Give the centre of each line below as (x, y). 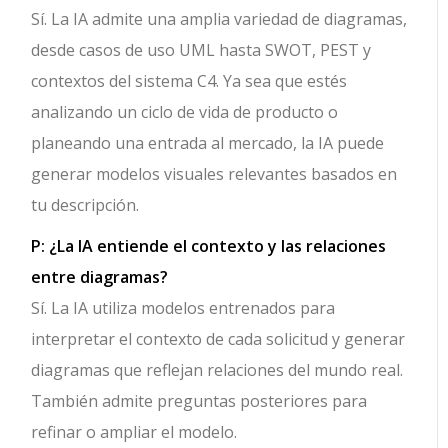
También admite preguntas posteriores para (199, 401)
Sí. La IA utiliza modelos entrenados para (183, 308)
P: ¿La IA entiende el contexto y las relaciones (209, 246)
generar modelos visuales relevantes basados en (214, 174)
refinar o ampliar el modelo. (134, 432)
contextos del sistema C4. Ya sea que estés (189, 81)
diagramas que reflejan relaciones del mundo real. (217, 370)
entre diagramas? (100, 277)
